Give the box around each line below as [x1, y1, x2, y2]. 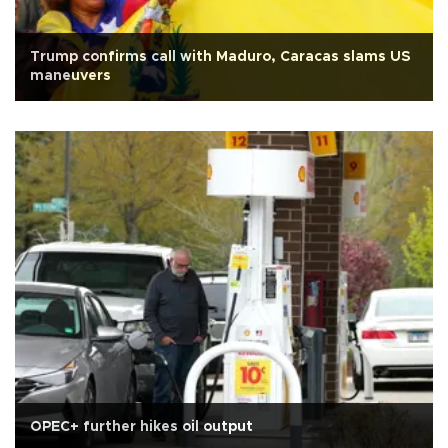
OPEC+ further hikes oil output [30, 419, 253, 434]
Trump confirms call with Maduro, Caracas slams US [30, 49, 411, 64]
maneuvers [30, 68, 111, 83]
